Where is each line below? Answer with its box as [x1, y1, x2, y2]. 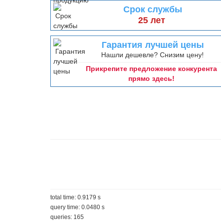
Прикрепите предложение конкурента [86, 65, 217, 73]
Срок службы [123, 4, 182, 14]
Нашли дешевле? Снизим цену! [99, 51, 204, 59]
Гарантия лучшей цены [102, 40, 204, 50]
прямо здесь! [128, 74, 175, 82]
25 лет [138, 15, 165, 25]
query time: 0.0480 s [50, 204, 105, 211]
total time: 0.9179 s [50, 194, 101, 201]
